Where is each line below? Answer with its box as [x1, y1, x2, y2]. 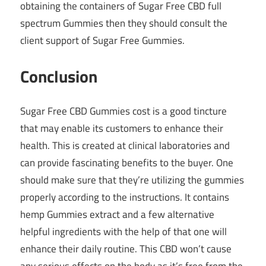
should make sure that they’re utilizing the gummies [20, 172, 244, 188]
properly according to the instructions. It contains [20, 189, 229, 205]
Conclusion [20, 63, 97, 89]
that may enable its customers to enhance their [20, 121, 223, 137]
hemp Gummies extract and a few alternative [20, 207, 214, 223]
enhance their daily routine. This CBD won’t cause [20, 241, 232, 257]
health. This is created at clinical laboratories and [20, 138, 230, 154]
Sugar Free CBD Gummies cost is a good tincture [20, 103, 227, 119]
